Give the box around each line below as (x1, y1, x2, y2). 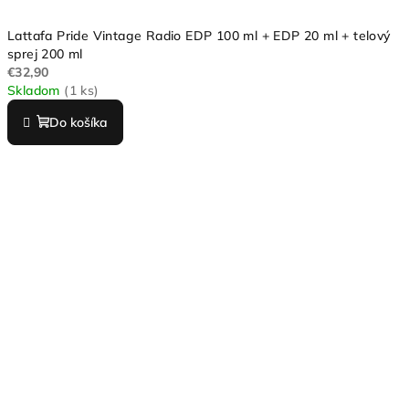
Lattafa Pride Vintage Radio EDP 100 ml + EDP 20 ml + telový (7, 26, 391, 44)
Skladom (7, 81, 65, 99)
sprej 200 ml (7, 45, 83, 62)
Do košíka (49, 113, 108, 131)
